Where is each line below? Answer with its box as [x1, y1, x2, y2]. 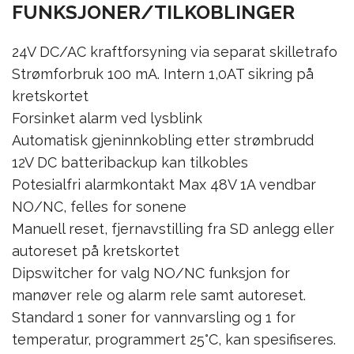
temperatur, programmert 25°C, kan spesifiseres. [12, 330, 336, 348]
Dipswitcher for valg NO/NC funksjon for [12, 264, 290, 281]
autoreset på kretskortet [12, 242, 179, 259]
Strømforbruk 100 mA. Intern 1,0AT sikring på [12, 65, 314, 82]
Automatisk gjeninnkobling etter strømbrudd [12, 131, 314, 149]
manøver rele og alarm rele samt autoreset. [12, 286, 306, 303]
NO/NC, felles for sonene [12, 198, 186, 215]
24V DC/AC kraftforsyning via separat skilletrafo [12, 43, 337, 60]
